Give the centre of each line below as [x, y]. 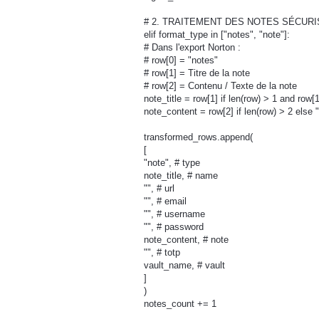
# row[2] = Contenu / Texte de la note [220, 86]
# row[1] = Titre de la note [197, 73]
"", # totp [162, 253]
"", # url [159, 189]
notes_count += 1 [180, 304]
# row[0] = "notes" [181, 61]
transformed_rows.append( [198, 137]
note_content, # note [186, 240]
